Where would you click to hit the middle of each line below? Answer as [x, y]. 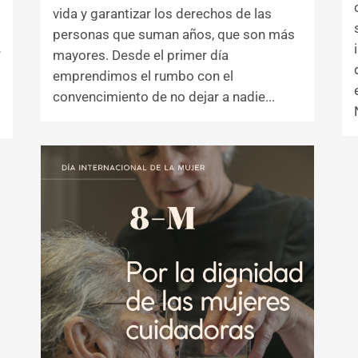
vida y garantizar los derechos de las [162, 13]
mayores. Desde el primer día [141, 55]
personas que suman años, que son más [174, 34]
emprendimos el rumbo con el [143, 76]
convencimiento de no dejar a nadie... [164, 96]
